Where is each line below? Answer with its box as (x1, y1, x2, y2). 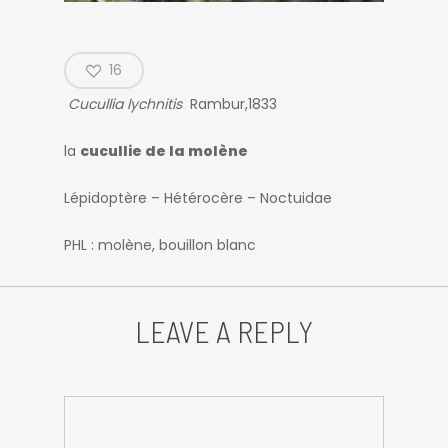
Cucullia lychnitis (64, 93, 186, 114)
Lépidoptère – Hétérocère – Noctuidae (64, 187, 332, 208)
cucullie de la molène (80, 140, 248, 161)
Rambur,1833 (186, 93, 277, 114)
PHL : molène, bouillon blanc (64, 234, 256, 255)
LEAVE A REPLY (135, 312, 313, 349)
